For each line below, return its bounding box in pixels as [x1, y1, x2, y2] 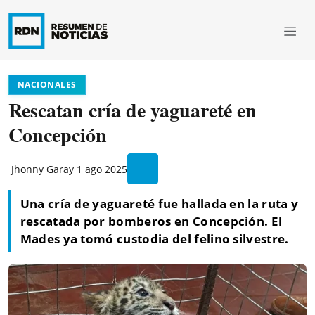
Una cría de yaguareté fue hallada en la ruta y [20, 195, 299, 212]
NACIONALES [18, 79, 77, 91]
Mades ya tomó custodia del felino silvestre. [20, 231, 289, 247]
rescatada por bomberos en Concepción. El [20, 213, 283, 230]
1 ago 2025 [77, 162, 127, 176]
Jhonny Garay [11, 162, 74, 176]
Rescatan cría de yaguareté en [8, 96, 257, 124]
